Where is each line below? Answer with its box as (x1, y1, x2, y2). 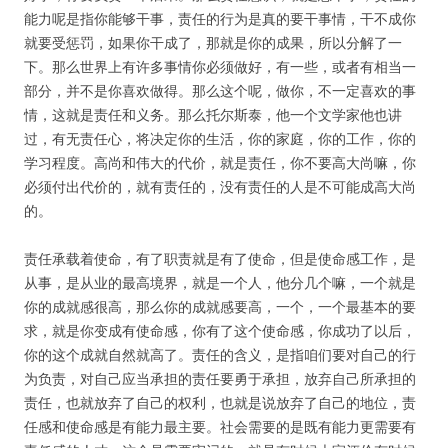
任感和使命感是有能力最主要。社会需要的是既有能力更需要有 (24, 417, 416, 436)
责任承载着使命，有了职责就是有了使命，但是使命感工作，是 (24, 249, 416, 268)
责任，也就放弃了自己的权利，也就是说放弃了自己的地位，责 (24, 393, 416, 412)
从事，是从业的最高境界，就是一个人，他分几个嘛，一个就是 (24, 273, 416, 292)
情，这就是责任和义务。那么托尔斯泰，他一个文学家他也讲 (24, 105, 402, 124)
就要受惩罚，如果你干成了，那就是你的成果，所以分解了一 (24, 33, 402, 52)
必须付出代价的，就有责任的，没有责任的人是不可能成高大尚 (24, 177, 416, 196)
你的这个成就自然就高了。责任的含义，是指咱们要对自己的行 (24, 345, 416, 364)
